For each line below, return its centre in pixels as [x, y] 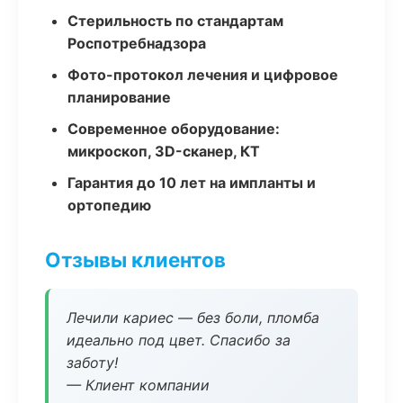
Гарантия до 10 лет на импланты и [192, 183]
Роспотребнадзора [137, 43]
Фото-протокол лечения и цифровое [203, 75]
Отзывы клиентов [135, 260]
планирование [119, 97]
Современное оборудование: [174, 129]
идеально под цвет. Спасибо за [179, 340]
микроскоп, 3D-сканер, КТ [164, 151]
